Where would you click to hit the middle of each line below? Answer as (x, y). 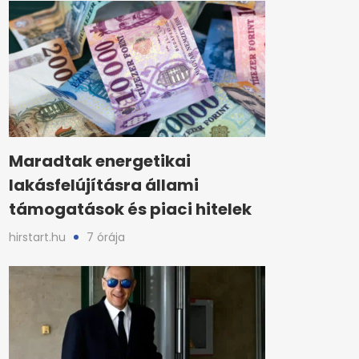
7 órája (106, 237)
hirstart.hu (37, 237)
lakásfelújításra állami (104, 185)
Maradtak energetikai (100, 161)
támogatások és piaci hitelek (130, 209)
